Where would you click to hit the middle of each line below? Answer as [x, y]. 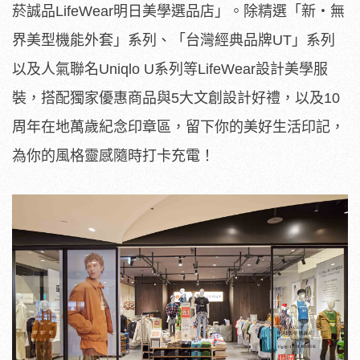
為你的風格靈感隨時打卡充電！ [113, 156]
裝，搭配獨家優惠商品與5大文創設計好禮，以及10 [176, 98]
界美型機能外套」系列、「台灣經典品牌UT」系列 [174, 41]
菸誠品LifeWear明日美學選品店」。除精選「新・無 [178, 12]
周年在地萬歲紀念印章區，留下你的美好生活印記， [178, 127]
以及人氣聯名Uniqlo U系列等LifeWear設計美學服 [170, 70]
